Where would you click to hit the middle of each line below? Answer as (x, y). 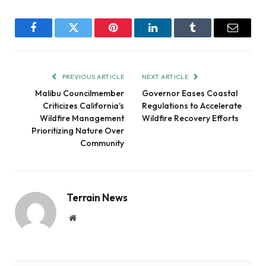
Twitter (88, 37)
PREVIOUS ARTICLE (92, 77)
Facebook (53, 37)
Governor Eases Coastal (190, 93)
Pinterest (131, 37)
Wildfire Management (82, 118)
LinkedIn (172, 37)
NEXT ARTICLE (166, 77)
